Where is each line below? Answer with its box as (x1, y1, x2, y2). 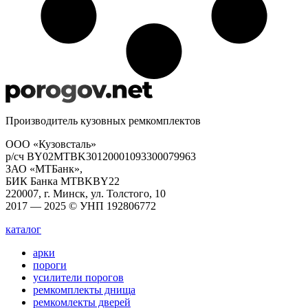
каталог (5, 223, 41, 235)
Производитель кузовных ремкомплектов (5, 115, 201, 126)
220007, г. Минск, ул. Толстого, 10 (5, 188, 166, 199)
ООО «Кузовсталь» (5, 138, 96, 150)
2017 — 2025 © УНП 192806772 (5, 200, 156, 212)
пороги (33, 259, 67, 271)
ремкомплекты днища (33, 284, 135, 296)
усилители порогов (33, 272, 124, 283)
